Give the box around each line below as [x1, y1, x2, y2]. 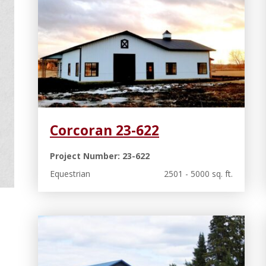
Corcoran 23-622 [50, 120, 159, 140]
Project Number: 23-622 [50, 150, 150, 161]
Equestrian [50, 167, 90, 179]
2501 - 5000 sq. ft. [163, 167, 233, 179]
